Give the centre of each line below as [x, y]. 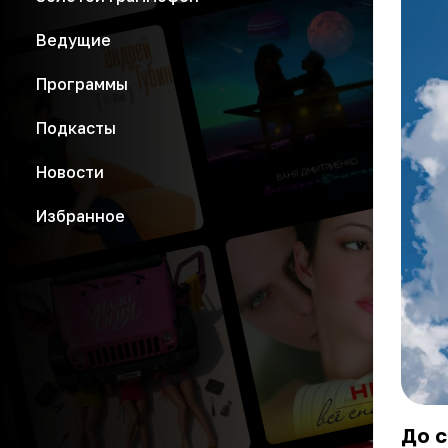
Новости [70, 172]
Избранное [80, 216]
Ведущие [73, 40]
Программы [82, 84]
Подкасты [76, 128]
